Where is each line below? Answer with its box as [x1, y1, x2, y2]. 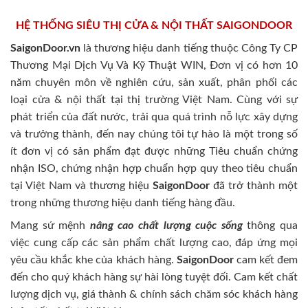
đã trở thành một [210, 179, 298, 191]
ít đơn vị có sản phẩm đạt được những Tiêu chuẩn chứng [10, 145, 298, 157]
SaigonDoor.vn [10, 42, 80, 54]
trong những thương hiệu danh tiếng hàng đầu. [10, 197, 235, 208]
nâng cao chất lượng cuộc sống [85, 219, 243, 231]
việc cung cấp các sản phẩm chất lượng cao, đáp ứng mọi [10, 236, 298, 248]
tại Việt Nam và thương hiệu [10, 179, 153, 191]
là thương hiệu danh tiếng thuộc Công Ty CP [80, 42, 298, 54]
